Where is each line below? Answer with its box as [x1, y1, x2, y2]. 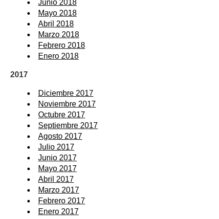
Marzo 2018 [38, 30, 79, 39]
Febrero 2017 [38, 196, 85, 205]
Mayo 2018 [38, 8, 77, 17]
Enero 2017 [38, 207, 79, 216]
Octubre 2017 [38, 110, 85, 119]
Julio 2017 [38, 142, 74, 151]
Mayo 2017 [38, 164, 77, 173]
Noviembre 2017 [38, 99, 96, 108]
